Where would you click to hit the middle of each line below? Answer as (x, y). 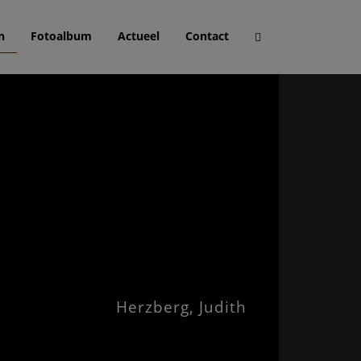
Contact (207, 36)
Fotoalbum (61, 36)
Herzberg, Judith (181, 307)
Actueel (139, 36)
